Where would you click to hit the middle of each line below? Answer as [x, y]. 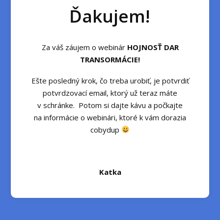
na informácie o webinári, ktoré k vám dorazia [110, 117]
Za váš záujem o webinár [83, 47]
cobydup [106, 129]
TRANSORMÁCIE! [110, 59]
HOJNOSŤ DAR [152, 47]
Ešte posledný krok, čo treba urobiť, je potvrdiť [110, 80]
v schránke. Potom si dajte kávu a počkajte [110, 105]
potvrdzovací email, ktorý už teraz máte [110, 93]
